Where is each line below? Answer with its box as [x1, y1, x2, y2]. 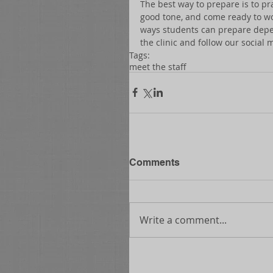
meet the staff [129, 60, 186, 73]
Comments [129, 156, 180, 168]
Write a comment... [140, 213, 227, 227]
